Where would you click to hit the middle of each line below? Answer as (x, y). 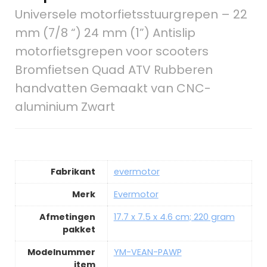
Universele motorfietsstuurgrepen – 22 (131, 14)
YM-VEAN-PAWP (148, 252)
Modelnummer (61, 252)
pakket (79, 229)
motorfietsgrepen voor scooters (111, 51)
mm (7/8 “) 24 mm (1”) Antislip (105, 32)
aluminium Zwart (65, 106)
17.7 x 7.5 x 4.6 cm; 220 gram (174, 217)
